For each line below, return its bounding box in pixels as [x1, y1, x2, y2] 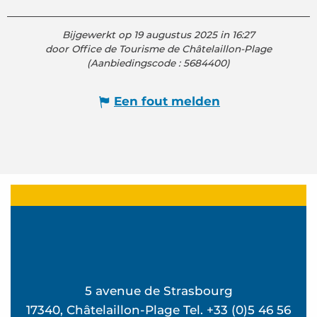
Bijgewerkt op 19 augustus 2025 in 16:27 [62, 28, 255, 40]
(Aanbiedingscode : [87, 57, 183, 69]
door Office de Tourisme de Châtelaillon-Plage [45, 42, 272, 54]
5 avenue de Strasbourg [84, 283, 233, 298]
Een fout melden [114, 94, 220, 109]
